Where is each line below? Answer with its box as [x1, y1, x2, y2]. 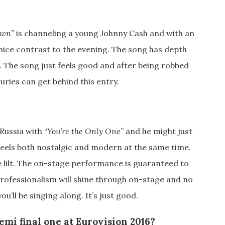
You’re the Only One [47, 126, 121, 136]
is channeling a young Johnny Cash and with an [16, 28, 194, 39]
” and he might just [121, 126, 192, 136]
